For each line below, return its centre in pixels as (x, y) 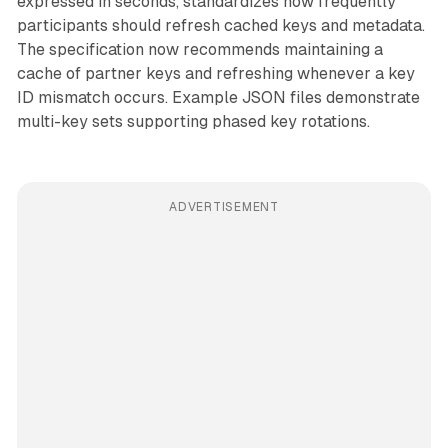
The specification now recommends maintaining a (199, 49)
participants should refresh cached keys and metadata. (220, 25)
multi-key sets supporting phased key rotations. (193, 121)
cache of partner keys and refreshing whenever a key (215, 73)
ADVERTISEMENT (224, 206)
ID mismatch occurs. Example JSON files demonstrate (218, 97)
